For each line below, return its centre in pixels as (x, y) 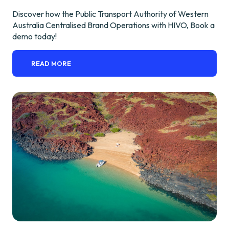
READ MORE (51, 63)
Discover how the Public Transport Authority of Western (110, 14)
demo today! (35, 36)
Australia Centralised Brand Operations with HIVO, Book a (113, 25)
